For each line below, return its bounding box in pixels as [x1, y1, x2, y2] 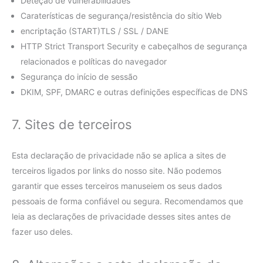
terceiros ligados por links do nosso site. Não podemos [12, 166, 221, 176]
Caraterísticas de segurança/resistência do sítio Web [21, 11, 222, 21]
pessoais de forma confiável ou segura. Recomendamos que [12, 196, 243, 207]
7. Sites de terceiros [12, 117, 132, 133]
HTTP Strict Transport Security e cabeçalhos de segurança [21, 41, 247, 51]
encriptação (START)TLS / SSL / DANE [21, 26, 168, 36]
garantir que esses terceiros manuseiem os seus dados [12, 181, 222, 191]
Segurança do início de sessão [21, 72, 137, 82]
